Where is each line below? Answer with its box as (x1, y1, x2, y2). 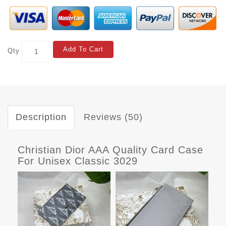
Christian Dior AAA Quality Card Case (18, 144, 203, 155)
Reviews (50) (84, 111, 143, 122)
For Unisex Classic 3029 (18, 155, 138, 166)
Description (16, 111, 67, 122)
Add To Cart (63, 45, 103, 53)
